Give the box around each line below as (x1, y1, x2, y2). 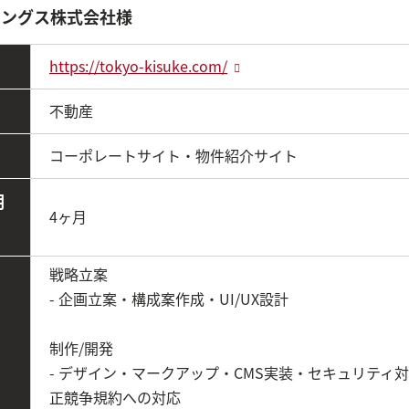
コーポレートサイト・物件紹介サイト (49, 144, 298, 166)
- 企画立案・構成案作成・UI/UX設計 (49, 288, 288, 309)
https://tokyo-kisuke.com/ (49, 55, 227, 77)
